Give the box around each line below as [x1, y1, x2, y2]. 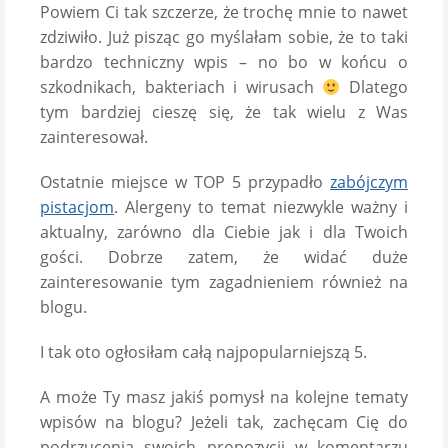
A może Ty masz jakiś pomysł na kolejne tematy [40, 386, 408, 408]
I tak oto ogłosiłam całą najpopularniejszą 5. [40, 341, 367, 363]
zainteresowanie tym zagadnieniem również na [40, 271, 408, 293]
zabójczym [330, 171, 408, 193]
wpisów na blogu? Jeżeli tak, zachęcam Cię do [40, 411, 408, 433]
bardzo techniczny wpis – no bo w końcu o [40, 51, 408, 73]
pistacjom [40, 196, 114, 218]
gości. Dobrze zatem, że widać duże [40, 246, 408, 268]
